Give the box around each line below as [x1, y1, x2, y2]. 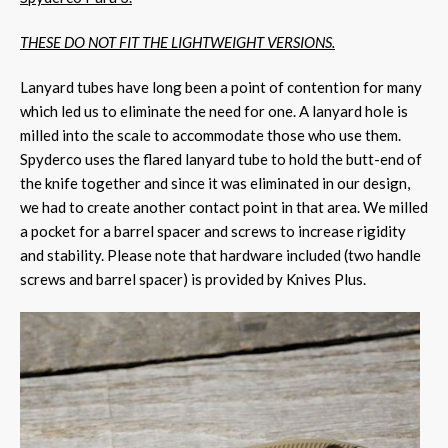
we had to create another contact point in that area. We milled [20, 197, 428, 216]
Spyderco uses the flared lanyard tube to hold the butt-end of [20, 149, 422, 168]
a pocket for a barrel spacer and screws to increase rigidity [20, 221, 406, 240]
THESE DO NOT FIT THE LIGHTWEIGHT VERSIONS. [20, 32, 335, 51]
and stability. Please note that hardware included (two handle [20, 245, 421, 264]
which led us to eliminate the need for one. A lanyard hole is [20, 101, 408, 120]
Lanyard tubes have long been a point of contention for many [20, 77, 422, 96]
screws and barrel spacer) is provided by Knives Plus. [20, 269, 366, 288]
